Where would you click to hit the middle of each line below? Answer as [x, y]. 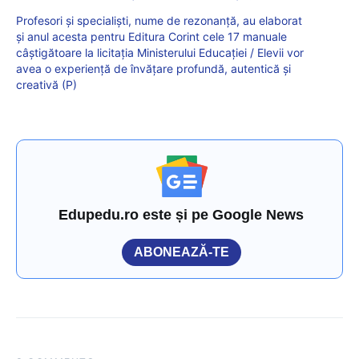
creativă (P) [46, 85]
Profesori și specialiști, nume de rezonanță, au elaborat [159, 21]
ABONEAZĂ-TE [182, 252]
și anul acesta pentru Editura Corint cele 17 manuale [151, 37]
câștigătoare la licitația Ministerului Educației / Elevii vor [160, 53]
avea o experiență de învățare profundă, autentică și [153, 69]
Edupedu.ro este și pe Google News [182, 215]
